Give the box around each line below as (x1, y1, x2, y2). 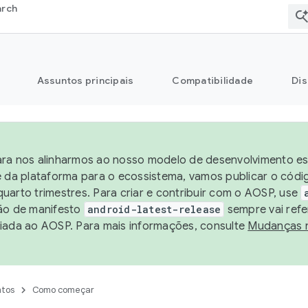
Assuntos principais (36, 74, 134, 87)
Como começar (32, 284, 94, 296)
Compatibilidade (172, 74, 253, 87)
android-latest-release (87, 203, 221, 216)
